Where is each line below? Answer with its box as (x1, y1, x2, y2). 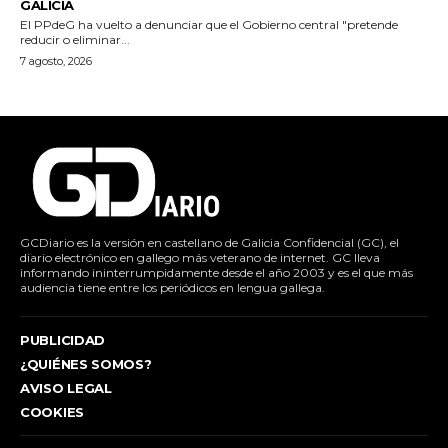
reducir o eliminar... (20, 32, 130, 48)
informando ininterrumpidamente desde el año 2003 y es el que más (20, 265, 413, 281)
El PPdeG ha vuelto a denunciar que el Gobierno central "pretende (20, 17, 398, 33)
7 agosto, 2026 (20, 54, 92, 69)
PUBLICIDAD (20, 332, 105, 349)
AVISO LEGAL (20, 380, 112, 397)
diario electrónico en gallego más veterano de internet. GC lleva (20, 250, 380, 266)
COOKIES (20, 404, 84, 421)
